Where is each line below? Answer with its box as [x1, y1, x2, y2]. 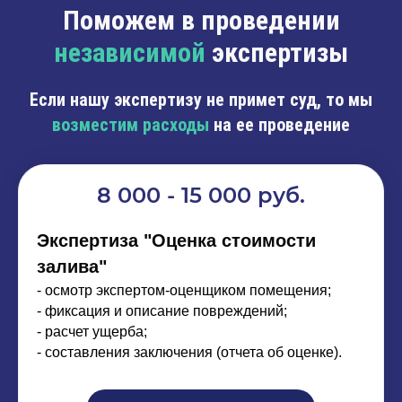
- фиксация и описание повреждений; [37, 302, 287, 319]
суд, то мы [290, 88, 372, 110]
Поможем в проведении [62, 4, 340, 36]
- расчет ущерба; [37, 323, 147, 339]
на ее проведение [209, 113, 350, 135]
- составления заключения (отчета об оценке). [37, 344, 342, 360]
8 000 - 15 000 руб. [97, 181, 305, 208]
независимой [54, 36, 205, 68]
